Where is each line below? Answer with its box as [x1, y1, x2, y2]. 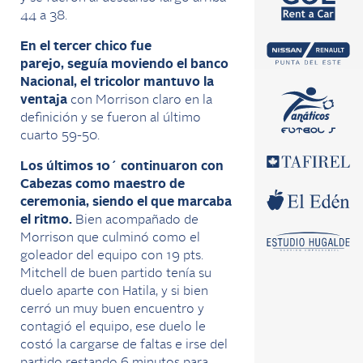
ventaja [20, 93, 67, 107]
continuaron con [121, 160, 224, 173]
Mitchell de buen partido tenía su [20, 267, 211, 280]
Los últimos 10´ [20, 160, 117, 173]
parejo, [20, 58, 64, 71]
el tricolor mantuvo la [80, 75, 214, 89]
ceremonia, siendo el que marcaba [20, 195, 232, 209]
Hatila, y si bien [122, 284, 208, 298]
